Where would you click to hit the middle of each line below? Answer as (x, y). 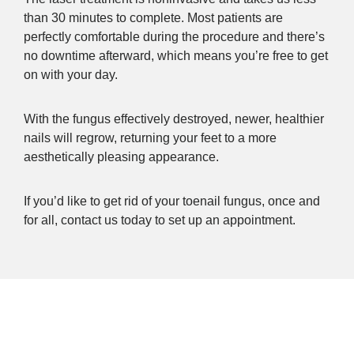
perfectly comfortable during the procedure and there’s (174, 36)
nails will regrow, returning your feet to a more (150, 137)
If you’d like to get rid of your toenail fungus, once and (172, 201)
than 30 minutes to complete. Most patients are (153, 17)
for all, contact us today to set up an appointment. (160, 220)
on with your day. (71, 74)
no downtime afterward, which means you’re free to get (176, 55)
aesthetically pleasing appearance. (121, 156)
